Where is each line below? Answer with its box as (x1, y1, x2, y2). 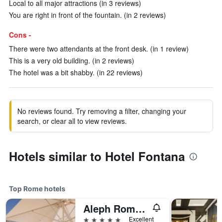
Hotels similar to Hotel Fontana (9, 148, 185, 165)
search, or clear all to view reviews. (17, 116, 127, 126)
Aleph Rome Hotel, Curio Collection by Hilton (135, 201, 145, 216)
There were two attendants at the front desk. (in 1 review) (9, 44, 189, 54)
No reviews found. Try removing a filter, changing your (17, 106, 186, 116)
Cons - (9, 30, 31, 40)
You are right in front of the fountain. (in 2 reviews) (9, 10, 166, 20)
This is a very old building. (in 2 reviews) (9, 55, 134, 65)
